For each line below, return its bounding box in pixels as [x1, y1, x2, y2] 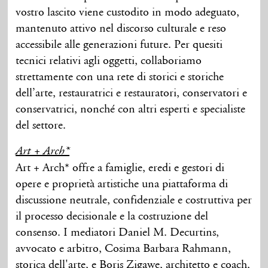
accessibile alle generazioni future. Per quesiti [16, 38, 223, 51]
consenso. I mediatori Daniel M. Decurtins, [16, 226, 220, 239]
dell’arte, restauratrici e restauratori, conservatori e [16, 87, 248, 99]
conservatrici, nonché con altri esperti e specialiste [16, 103, 246, 115]
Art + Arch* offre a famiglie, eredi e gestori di [16, 162, 225, 174]
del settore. [16, 119, 66, 132]
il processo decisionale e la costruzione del [16, 210, 209, 223]
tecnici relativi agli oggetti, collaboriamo [16, 54, 202, 67]
